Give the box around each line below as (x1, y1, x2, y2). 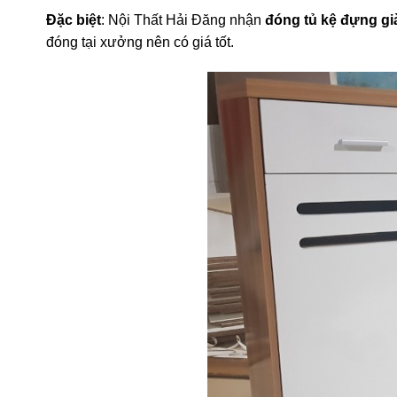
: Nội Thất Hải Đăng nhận (101, 12, 265, 28)
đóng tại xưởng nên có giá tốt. (46, 35, 234, 51)
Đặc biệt (46, 12, 101, 28)
